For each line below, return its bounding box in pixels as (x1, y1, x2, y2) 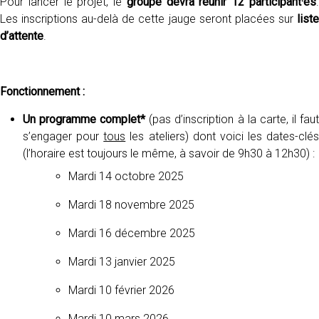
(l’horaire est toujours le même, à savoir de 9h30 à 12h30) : (23, 147, 315, 160)
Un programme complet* (23, 113, 150, 126)
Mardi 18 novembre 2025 (68, 198, 194, 211)
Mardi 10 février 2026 (68, 283, 174, 297)
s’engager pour (23, 130, 104, 143)
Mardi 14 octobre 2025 (68, 169, 184, 183)
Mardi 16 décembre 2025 (68, 226, 195, 240)
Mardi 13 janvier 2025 (68, 255, 175, 268)
